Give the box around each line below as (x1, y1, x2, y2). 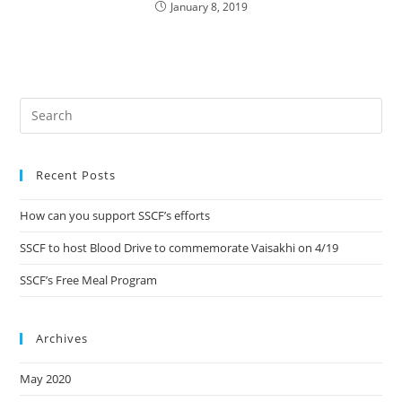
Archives (36, 329, 89, 346)
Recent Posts (36, 166, 117, 183)
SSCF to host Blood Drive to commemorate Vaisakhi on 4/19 (20, 239, 339, 256)
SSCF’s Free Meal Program (20, 271, 158, 288)
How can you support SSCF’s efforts (20, 206, 211, 223)
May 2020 (20, 370, 72, 387)
